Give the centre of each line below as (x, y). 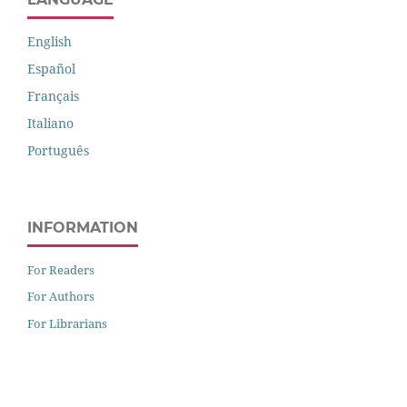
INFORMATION (83, 227)
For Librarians (67, 324)
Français (53, 95)
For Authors (61, 297)
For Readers (61, 269)
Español (51, 68)
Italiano (50, 123)
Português (58, 150)
